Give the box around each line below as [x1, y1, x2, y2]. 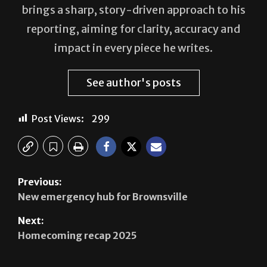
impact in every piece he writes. [54, 12, 213, 26]
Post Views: [32, 83, 84, 96]
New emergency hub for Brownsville [18, 162, 188, 174]
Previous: [18, 147, 62, 159]
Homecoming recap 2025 [18, 200, 137, 213]
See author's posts [86, 46, 181, 61]
